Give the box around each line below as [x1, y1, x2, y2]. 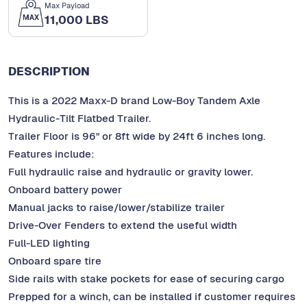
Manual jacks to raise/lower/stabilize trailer [8, 201, 225, 214]
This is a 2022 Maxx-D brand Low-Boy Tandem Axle [8, 94, 260, 108]
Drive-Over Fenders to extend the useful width [8, 219, 237, 232]
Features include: [8, 147, 95, 161]
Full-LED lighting [8, 236, 90, 250]
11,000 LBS [45, 12, 109, 28]
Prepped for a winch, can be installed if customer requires [8, 290, 295, 304]
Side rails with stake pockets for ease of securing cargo [8, 272, 284, 286]
